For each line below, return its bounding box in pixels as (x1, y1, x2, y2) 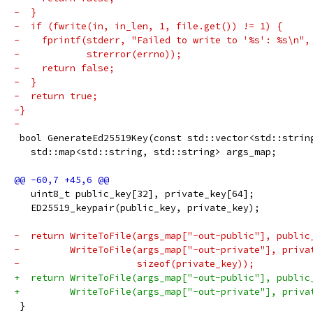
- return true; (14, 90, 98, 102)
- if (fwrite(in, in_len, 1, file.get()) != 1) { (14, 20, 282, 32)
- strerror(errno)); (14, 48, 182, 60)
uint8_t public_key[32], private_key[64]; (14, 188, 254, 200)
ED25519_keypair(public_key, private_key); (14, 202, 260, 214)
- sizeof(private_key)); (14, 258, 254, 270)
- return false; (14, 62, 115, 74)
